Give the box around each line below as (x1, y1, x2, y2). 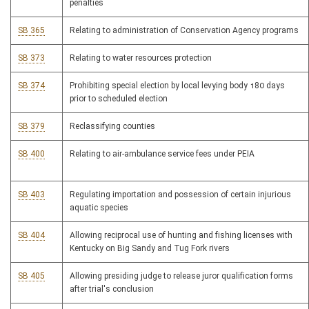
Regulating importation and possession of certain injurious (70, 190, 291, 200)
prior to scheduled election (70, 94, 168, 104)
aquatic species (70, 203, 128, 213)
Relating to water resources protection (70, 53, 212, 63)
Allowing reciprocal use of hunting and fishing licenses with (70, 230, 292, 241)
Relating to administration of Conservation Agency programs (70, 26, 299, 36)
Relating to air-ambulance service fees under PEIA (70, 149, 255, 159)
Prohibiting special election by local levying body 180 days (70, 81, 285, 91)
